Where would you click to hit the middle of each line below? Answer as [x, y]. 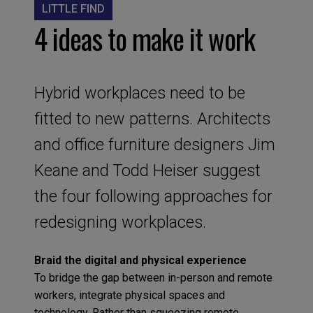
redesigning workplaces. [120, 222]
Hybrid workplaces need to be [139, 93]
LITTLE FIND [73, 9]
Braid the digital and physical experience [140, 260]
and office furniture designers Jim [154, 144]
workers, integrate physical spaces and [129, 295]
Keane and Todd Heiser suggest [147, 170]
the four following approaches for [153, 196]
